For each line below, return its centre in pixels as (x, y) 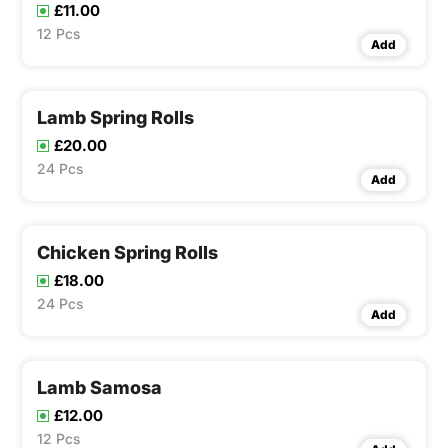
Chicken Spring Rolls (127, 253)
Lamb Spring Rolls (115, 118)
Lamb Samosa (99, 388)
